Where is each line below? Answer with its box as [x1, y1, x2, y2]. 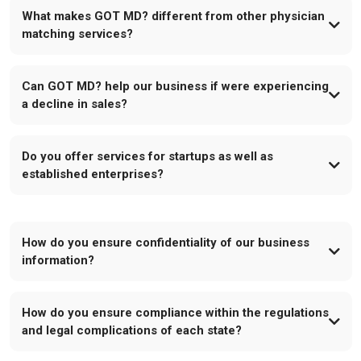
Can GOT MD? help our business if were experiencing [21, 78, 329, 93]
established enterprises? [21, 166, 164, 181]
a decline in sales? [21, 96, 127, 111]
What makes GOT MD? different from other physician [21, 8, 325, 23]
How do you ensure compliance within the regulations [21, 305, 329, 320]
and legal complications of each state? [21, 322, 242, 338]
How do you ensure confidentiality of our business [21, 234, 309, 250]
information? [21, 252, 94, 268]
